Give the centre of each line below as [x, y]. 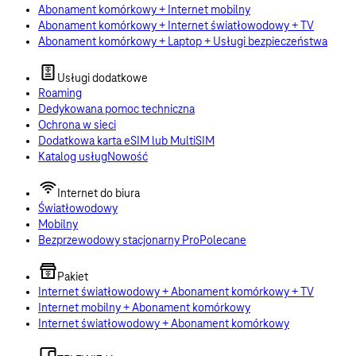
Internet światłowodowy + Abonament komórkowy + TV [176, 292]
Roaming [60, 94]
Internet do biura [99, 194]
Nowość [128, 157]
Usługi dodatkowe [103, 79]
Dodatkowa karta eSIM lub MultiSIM [126, 141]
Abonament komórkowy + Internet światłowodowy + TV [176, 26]
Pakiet [73, 277]
